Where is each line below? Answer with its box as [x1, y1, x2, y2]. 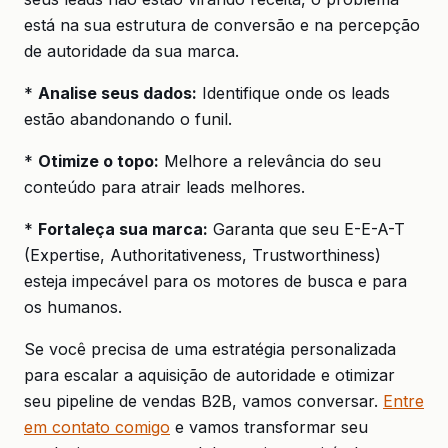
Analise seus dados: [38, 83, 197, 103]
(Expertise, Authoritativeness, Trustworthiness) [24, 245, 381, 265]
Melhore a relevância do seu [159, 151, 381, 171]
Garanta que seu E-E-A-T [208, 219, 405, 239]
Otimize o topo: [38, 151, 159, 171]
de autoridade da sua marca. [24, 41, 239, 61]
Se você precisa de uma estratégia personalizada [24, 339, 396, 359]
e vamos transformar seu [170, 417, 368, 437]
